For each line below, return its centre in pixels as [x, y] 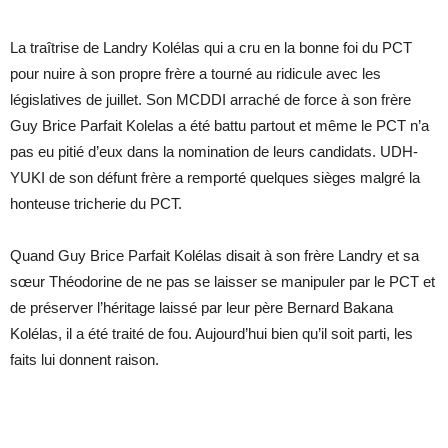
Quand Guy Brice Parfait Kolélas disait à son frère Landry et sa [214, 255]
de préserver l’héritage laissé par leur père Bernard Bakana [201, 307]
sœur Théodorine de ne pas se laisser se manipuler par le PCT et [222, 281]
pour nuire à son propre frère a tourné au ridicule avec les [195, 73]
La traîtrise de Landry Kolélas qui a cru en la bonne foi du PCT [211, 47]
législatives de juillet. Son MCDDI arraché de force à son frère [210, 99]
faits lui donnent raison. [84, 359]
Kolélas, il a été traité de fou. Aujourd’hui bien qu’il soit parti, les [211, 333]
